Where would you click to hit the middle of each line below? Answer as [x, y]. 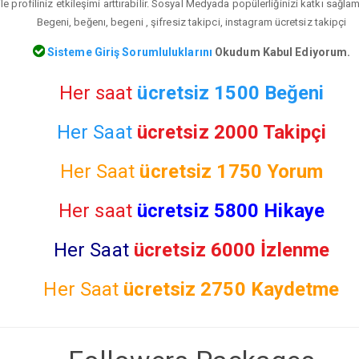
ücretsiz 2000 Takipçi [231, 132]
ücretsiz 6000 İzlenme [232, 250]
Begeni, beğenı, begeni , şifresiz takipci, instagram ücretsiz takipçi [192, 22]
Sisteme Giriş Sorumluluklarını [128, 52]
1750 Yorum [270, 171]
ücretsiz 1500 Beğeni [231, 93]
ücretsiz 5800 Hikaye [230, 210]
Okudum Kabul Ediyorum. [281, 52]
